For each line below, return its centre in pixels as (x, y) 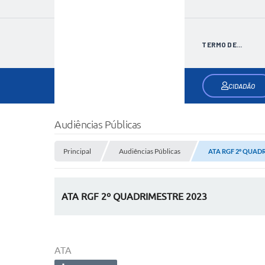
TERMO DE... (222, 44)
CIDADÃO (241, 86)
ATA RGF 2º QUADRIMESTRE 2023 (134, 197)
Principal (77, 151)
